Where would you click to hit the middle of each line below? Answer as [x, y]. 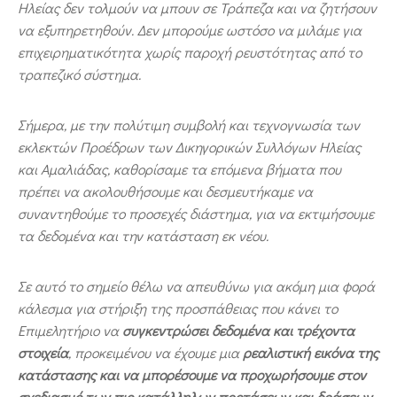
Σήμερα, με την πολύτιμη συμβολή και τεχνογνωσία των [189, 124]
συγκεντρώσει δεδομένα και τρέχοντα [238, 330]
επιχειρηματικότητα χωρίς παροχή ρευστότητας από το [190, 51]
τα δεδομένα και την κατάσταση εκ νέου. [143, 235]
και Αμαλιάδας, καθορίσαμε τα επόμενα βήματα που [179, 168]
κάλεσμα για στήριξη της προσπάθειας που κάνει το [178, 307]
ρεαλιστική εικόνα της [311, 352]
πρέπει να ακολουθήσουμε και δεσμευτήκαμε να [165, 191]
